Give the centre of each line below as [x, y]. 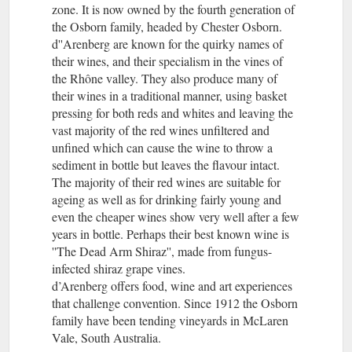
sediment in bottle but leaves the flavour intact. [166, 164]
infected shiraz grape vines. [119, 268]
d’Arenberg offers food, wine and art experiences [172, 285]
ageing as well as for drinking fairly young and [167, 199]
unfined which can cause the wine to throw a [162, 147]
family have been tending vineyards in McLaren [170, 320]
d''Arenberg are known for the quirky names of [167, 43]
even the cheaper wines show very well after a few [176, 216]
